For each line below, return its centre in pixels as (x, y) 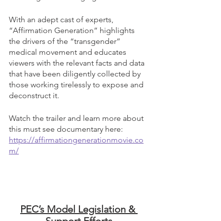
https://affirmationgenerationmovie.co (76, 140)
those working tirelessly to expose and (77, 84)
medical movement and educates (69, 52)
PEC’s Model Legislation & (79, 209)
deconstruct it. (34, 95)
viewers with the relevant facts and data (78, 63)
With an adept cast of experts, (62, 19)
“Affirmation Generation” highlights (73, 30)
